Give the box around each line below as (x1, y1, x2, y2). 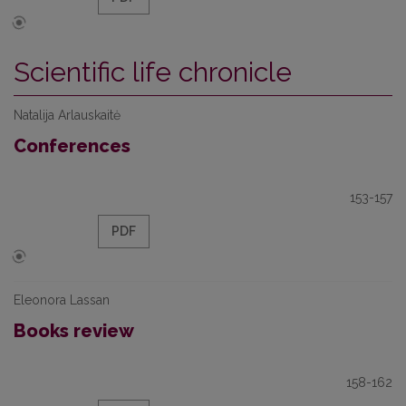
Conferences (14, 135, 130, 157)
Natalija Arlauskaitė (14, 108, 121, 122)
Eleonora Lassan (14, 293, 110, 307)
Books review (14, 320, 134, 342)
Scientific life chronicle (14, 56, 292, 88)
